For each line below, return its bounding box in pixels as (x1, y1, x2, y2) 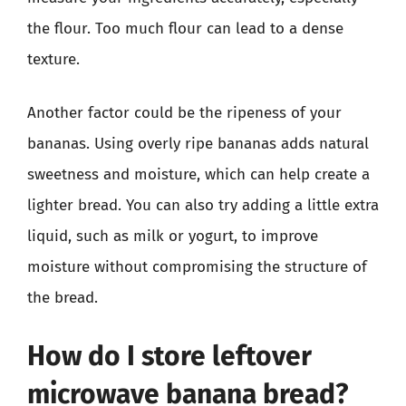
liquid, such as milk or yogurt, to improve (27, 227, 318, 246)
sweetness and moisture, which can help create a (27, 165, 370, 184)
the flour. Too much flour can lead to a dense (27, 18, 343, 38)
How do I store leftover (27, 339, 312, 372)
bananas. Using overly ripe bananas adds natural (27, 134, 369, 153)
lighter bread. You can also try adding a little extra (27, 196, 379, 215)
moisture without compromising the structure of (27, 257, 367, 276)
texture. (27, 49, 80, 69)
